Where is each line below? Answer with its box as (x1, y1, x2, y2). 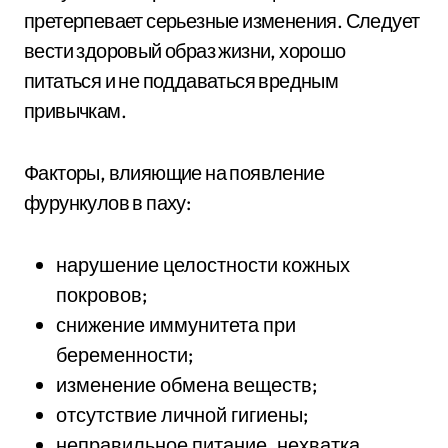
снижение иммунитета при (56, 312, 296, 337)
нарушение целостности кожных (56, 252, 350, 277)
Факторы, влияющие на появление (24, 160, 324, 185)
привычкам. (24, 98, 126, 123)
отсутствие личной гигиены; (56, 402, 308, 427)
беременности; (56, 342, 193, 367)
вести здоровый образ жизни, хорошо (24, 38, 346, 63)
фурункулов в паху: (24, 190, 191, 215)
